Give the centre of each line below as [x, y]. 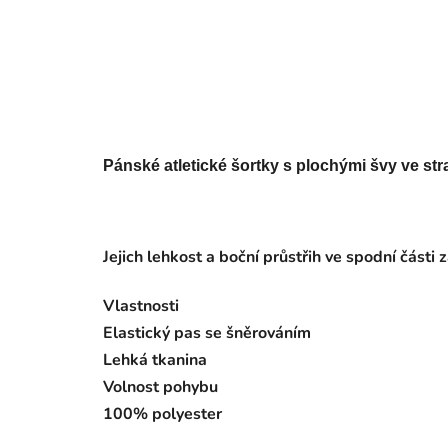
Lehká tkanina [155, 360]
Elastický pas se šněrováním [207, 333]
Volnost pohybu [160, 387]
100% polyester [162, 414]
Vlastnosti [141, 306]
